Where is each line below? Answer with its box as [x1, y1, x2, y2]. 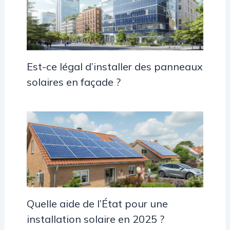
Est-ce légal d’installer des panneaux [26, 60, 203, 73]
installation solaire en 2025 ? [26, 212, 164, 225]
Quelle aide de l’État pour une [26, 197, 168, 210]
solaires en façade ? [26, 75, 121, 89]
